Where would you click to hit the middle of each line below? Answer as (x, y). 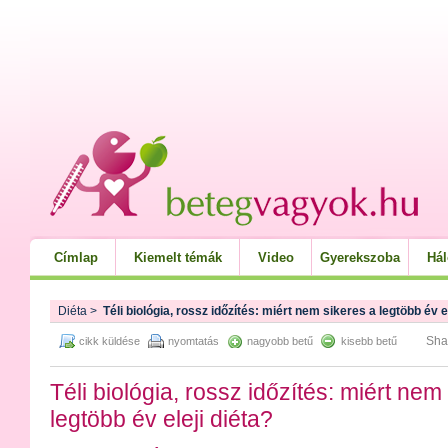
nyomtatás (193, 341)
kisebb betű (369, 341)
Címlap (76, 257)
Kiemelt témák (178, 257)
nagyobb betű (280, 341)
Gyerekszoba (360, 257)
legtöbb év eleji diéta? (161, 419)
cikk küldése (109, 341)
